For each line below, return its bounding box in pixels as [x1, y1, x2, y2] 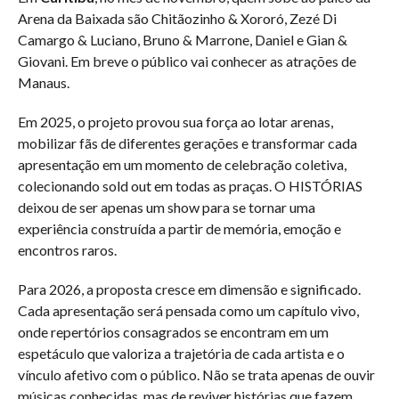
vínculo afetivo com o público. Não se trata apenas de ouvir [18, 366, 375, 383]
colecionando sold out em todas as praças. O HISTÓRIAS [18, 177, 362, 194]
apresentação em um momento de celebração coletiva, [18, 156, 346, 173]
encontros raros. [18, 241, 117, 258]
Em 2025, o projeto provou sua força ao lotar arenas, [18, 113, 333, 130]
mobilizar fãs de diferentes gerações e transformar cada [18, 134, 357, 151]
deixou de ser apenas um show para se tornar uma [18, 199, 315, 216]
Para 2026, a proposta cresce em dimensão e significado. [18, 281, 361, 297]
